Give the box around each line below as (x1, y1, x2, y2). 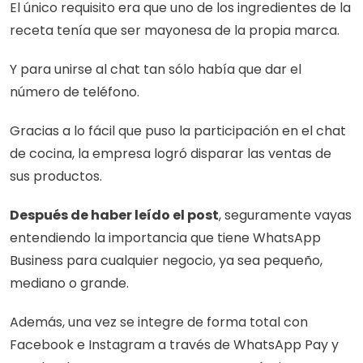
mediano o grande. (10, 274, 129, 293)
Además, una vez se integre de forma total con (10, 313, 308, 331)
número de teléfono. (10, 83, 139, 101)
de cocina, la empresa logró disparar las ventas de (10, 144, 331, 163)
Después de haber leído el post (10, 206, 219, 224)
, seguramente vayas (219, 206, 352, 224)
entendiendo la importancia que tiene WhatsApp (10, 228, 321, 247)
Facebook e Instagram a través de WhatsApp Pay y (10, 335, 339, 354)
